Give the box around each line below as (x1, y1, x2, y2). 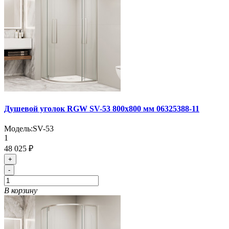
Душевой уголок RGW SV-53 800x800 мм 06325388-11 (4, 104, 199, 113)
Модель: (4, 124, 33, 133)
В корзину (4, 186, 37, 195)
